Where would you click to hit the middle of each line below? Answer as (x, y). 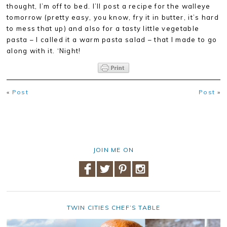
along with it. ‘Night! (44, 51)
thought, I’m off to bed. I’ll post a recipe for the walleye (109, 6)
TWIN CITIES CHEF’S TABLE (113, 207)
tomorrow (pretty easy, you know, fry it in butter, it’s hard (113, 17)
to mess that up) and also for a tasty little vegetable (103, 28)
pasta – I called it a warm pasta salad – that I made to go (112, 40)
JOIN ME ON (113, 150)
